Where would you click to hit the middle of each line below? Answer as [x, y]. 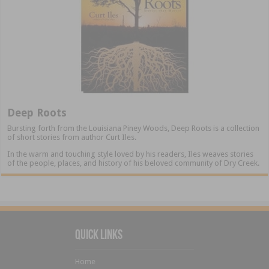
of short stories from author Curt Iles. [72, 138]
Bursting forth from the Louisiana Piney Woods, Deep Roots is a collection [134, 128]
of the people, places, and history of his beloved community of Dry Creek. [134, 163]
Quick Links [99, 236]
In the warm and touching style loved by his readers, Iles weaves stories [131, 154]
